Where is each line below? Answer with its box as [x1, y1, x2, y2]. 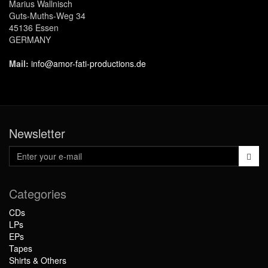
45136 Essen [9, 22, 59, 33]
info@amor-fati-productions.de [31, 57, 146, 69]
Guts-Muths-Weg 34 [9, 10, 86, 22]
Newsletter [9, 124, 65, 142]
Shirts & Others [9, 254, 66, 266]
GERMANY [9, 33, 51, 45]
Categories [9, 185, 66, 202]
